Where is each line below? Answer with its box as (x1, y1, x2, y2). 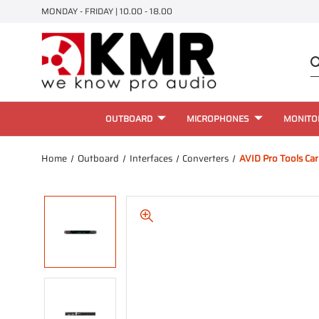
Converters (182, 151, 229, 166)
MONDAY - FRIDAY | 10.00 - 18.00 (41, 4, 172, 18)
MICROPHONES (187, 112, 249, 125)
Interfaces (129, 151, 172, 166)
